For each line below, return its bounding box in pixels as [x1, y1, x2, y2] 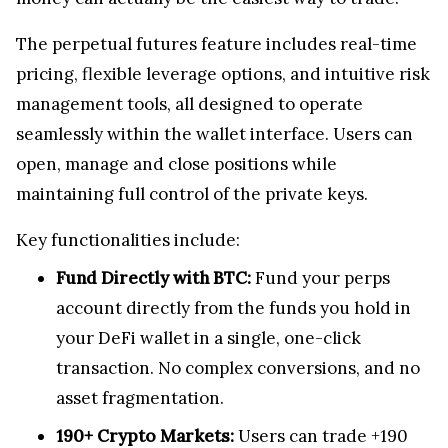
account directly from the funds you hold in [56, 296, 411, 319]
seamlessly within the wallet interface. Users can [16, 122, 413, 145]
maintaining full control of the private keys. [16, 182, 368, 205]
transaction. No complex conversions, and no [56, 356, 420, 379]
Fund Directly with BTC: [56, 266, 255, 289]
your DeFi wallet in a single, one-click [56, 326, 361, 349]
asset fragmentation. [56, 386, 224, 409]
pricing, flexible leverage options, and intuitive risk [16, 62, 430, 85]
